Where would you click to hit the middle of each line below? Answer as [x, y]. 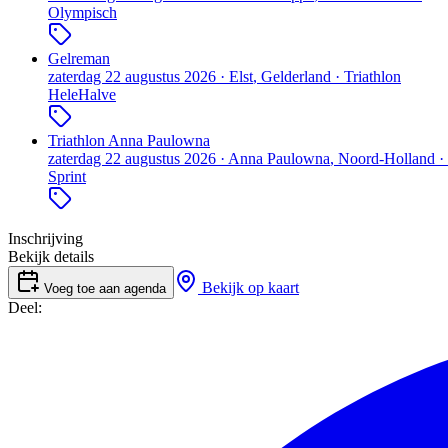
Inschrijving [45, 238]
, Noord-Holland [382, 158]
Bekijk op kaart [248, 287]
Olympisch [82, 12]
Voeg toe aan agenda [103, 288]
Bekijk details [51, 256]
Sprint [67, 176]
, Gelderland [292, 76]
